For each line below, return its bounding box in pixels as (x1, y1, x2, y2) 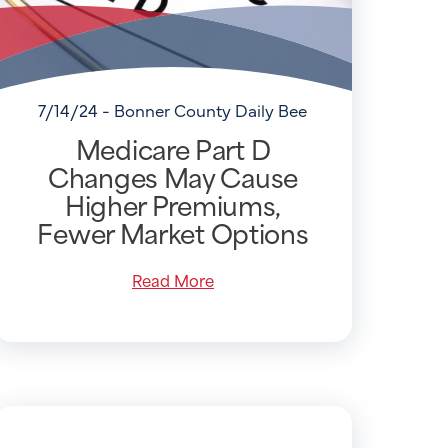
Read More (131, 266, 214, 292)
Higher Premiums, (64, 182, 282, 225)
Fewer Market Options (37, 210, 309, 253)
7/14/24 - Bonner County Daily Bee (38, 98, 308, 122)
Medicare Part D (75, 126, 271, 169)
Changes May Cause (48, 154, 298, 197)
